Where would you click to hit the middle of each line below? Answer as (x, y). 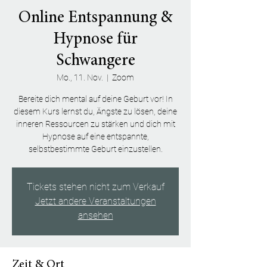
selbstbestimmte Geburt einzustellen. (95, 149)
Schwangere (95, 61)
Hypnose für (95, 40)
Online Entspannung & (95, 18)
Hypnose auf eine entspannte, (95, 136)
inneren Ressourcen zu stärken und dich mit (95, 124)
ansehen (95, 215)
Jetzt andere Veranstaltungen (95, 201)
